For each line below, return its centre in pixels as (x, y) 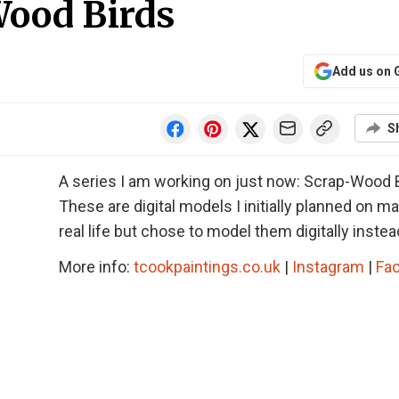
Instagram (328, 267)
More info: (96, 267)
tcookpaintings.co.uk (207, 267)
